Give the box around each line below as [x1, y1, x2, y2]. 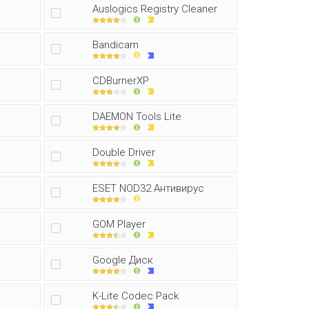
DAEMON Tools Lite [92, 110, 181, 123]
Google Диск [92, 254, 153, 266]
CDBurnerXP [92, 74, 149, 87]
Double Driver [92, 146, 155, 159]
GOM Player [92, 218, 146, 230]
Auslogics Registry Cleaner [92, 3, 217, 15]
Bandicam [92, 39, 139, 51]
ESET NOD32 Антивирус [92, 182, 204, 195]
